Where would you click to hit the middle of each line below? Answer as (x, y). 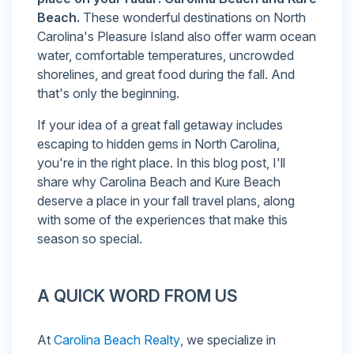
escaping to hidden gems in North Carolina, (158, 144)
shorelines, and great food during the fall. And (166, 75)
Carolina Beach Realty (117, 340)
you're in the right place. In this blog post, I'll (161, 163)
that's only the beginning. (108, 94)
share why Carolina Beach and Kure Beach (159, 182)
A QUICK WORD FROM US (137, 296)
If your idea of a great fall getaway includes (160, 125)
